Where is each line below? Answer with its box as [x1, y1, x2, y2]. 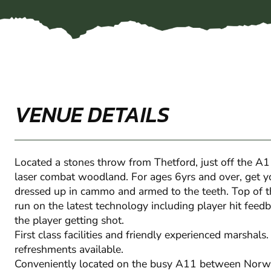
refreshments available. [15, 242, 123, 257]
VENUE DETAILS [15, 98, 169, 131]
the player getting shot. [15, 213, 124, 228]
